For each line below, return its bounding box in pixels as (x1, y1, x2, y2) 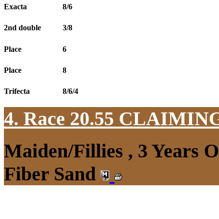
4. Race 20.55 (4, 108, 119, 130)
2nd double (4, 23, 41, 32)
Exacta (4, 2, 27, 11)
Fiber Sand (4, 163, 101, 185)
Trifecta (4, 87, 30, 96)
